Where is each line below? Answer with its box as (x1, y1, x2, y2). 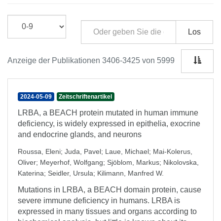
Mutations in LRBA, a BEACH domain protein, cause (18, 185, 201, 194)
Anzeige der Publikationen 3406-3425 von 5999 (7, 56, 175, 65)
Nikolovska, (163, 158, 199, 166)
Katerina (18, 169, 44, 177)
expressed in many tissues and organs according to (18, 207, 197, 216)
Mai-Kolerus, (153, 147, 192, 155)
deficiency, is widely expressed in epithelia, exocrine (18, 119, 200, 128)
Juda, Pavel (65, 147, 101, 155)
